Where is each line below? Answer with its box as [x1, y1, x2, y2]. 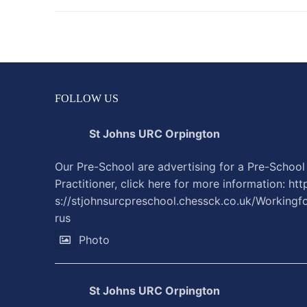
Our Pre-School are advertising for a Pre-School [55, 159, 305, 173]
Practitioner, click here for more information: [55, 176, 288, 191]
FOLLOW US [55, 92, 119, 104]
